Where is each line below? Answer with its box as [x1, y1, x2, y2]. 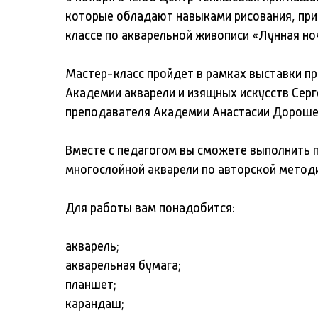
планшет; [65, 278, 116, 292]
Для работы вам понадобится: [65, 202, 235, 215]
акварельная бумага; [65, 259, 181, 273]
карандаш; [65, 297, 124, 311]
